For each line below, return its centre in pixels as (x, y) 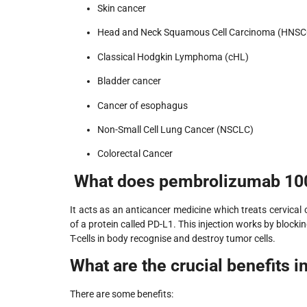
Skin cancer (122, 8)
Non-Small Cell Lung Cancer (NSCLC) (175, 129)
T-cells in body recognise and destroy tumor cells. (173, 238)
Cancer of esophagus (143, 105)
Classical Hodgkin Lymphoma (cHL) (173, 57)
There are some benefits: (122, 294)
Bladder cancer (129, 81)
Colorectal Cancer (135, 154)
